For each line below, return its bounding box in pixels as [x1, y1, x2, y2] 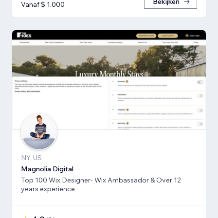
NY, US [21, 153, 42, 162]
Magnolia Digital [21, 164, 73, 173]
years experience [21, 184, 75, 193]
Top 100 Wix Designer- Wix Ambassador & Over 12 [21, 175, 181, 184]
